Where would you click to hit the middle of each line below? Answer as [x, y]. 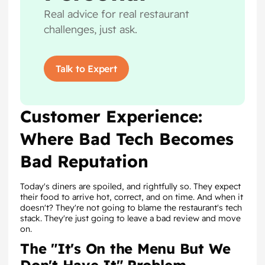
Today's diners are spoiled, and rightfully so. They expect [130, 186]
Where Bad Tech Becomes [127, 139]
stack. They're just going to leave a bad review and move [130, 218]
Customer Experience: [111, 116]
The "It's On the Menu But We [125, 248]
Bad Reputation [84, 161]
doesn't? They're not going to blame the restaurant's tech [131, 208]
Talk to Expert [86, 69]
